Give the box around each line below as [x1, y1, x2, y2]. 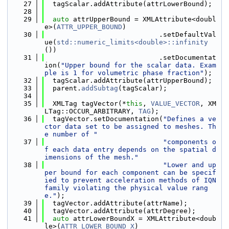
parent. [44, 84, 81, 92]
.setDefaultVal [44, 31, 216, 38]
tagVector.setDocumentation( [44, 115, 163, 123]
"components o [163, 138, 216, 146]
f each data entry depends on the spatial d [44, 146, 216, 153]
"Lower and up [163, 161, 216, 169]
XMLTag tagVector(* [44, 100, 126, 107]
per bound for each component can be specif [44, 169, 216, 176]
